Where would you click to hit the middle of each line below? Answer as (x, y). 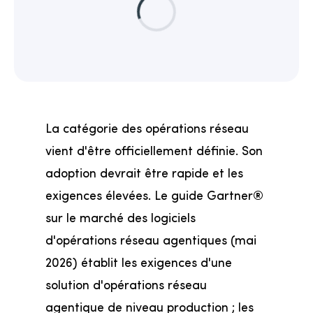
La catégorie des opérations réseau (147, 128)
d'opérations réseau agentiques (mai (151, 239)
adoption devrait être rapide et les (144, 172)
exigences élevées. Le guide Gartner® (154, 195)
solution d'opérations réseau (126, 284)
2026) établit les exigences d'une (138, 262)
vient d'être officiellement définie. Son (154, 150)
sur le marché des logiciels (120, 217)
